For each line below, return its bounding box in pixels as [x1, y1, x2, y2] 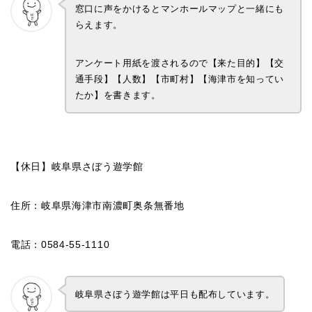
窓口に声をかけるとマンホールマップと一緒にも [75, 3, 285, 14]
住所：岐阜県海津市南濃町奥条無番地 [10, 200, 185, 211]
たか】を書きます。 [75, 89, 161, 100]
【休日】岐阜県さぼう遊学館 [10, 161, 143, 172]
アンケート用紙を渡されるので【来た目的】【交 [75, 57, 285, 68]
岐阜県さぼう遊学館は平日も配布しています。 [75, 288, 275, 299]
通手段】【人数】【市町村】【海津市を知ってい [75, 73, 285, 84]
